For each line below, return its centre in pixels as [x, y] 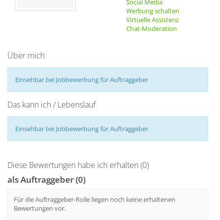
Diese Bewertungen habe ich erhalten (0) [78, 165]
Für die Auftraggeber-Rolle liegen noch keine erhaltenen [95, 199]
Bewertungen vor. [40, 208]
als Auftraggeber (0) [46, 179]
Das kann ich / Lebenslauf [52, 105]
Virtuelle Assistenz [152, 20]
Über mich [26, 55]
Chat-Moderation [151, 28]
